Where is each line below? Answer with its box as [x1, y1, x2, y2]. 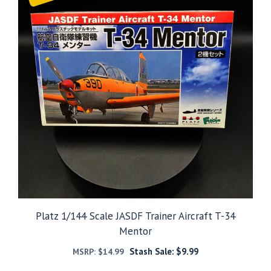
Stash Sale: [129, 245, 176, 257]
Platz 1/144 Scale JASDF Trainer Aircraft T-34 [36, 209, 235, 223]
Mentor [119, 224, 152, 238]
